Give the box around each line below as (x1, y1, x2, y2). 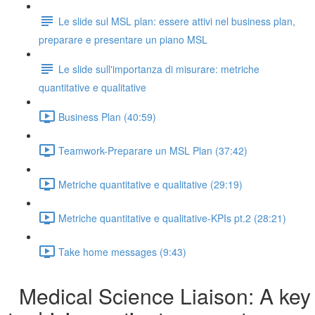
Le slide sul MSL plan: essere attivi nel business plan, (58, 13, 295, 28)
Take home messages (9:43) (58, 244, 186, 259)
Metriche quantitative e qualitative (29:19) (58, 176, 243, 191)
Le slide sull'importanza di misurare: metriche (58, 61, 259, 76)
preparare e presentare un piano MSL (39, 32, 207, 46)
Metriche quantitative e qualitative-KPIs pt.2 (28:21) (58, 210, 286, 225)
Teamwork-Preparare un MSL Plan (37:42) (58, 143, 247, 157)
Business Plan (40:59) (58, 109, 156, 124)
